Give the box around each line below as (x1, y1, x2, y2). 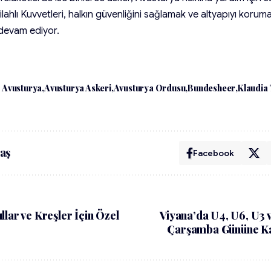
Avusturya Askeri (44, 82, 111, 94)
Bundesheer (188, 82, 236, 94)
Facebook (193, 147, 234, 158)
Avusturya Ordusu (113, 82, 186, 94)
